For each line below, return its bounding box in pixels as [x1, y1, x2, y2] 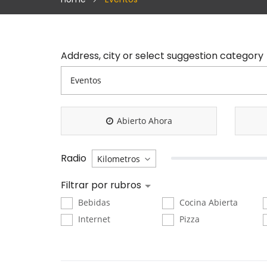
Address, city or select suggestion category [61, 48, 263, 63]
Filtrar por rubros [61, 178, 144, 192]
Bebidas [76, 196, 110, 208]
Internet [76, 213, 110, 225]
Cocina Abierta [176, 196, 238, 208]
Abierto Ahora [116, 114, 172, 126]
